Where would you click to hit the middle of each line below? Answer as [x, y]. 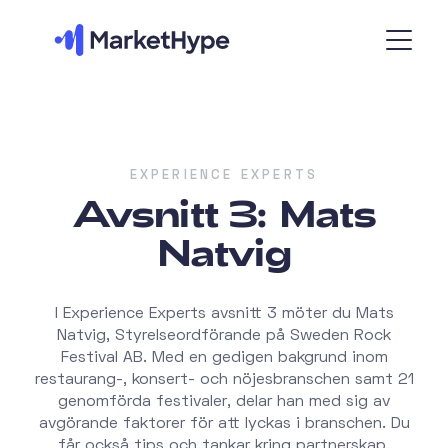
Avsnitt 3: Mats [224, 213]
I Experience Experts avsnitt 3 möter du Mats [224, 314]
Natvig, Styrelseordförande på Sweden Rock [224, 336]
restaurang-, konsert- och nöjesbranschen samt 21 [224, 380]
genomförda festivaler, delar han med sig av [224, 402]
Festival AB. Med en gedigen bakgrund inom [224, 358]
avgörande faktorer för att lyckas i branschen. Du [224, 424]
